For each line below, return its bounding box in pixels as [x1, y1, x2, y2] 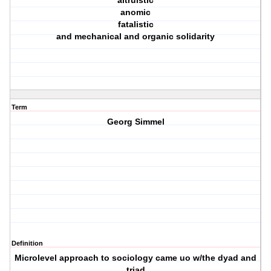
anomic [120, 7, 151, 18]
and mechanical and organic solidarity [56, 31, 215, 42]
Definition [11, 240, 43, 247]
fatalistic [117, 19, 154, 30]
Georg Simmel [106, 117, 165, 127]
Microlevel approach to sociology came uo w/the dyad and [15, 253, 257, 263]
